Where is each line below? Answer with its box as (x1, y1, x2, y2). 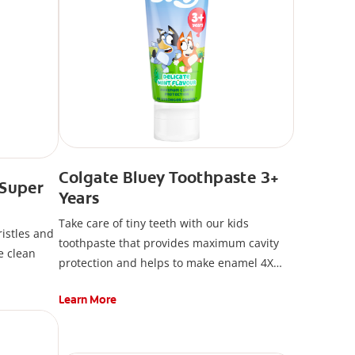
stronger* (58, 275, 110, 291)
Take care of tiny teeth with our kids (58, 216, 249, 231)
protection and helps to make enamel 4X (58, 255, 273, 271)
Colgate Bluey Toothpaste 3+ (58, 167, 280, 189)
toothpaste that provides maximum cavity (58, 235, 279, 251)
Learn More (58, 292, 116, 307)
